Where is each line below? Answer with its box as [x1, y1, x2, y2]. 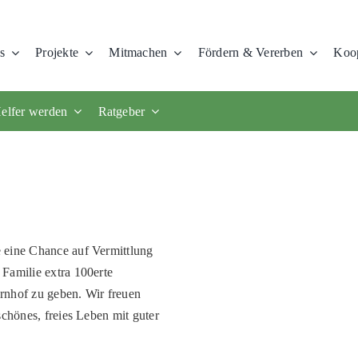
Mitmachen [109, 46, 168, 59]
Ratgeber [97, 104, 145, 118]
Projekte [35, 46, 79, 59]
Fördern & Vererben [197, 46, 304, 59]
